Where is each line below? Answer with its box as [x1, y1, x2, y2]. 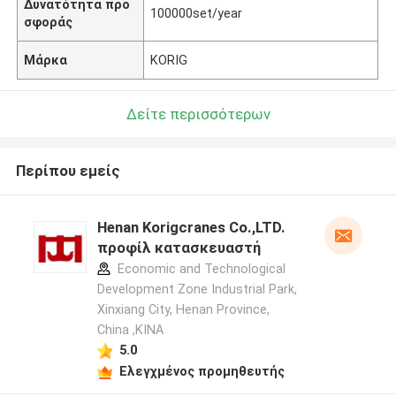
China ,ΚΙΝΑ [96, 323, 164, 338]
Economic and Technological [113, 262, 286, 277]
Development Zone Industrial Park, [96, 282, 297, 297]
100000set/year [150, 5, 243, 20]
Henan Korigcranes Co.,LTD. [96, 218, 286, 237]
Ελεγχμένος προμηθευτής [118, 363, 285, 378]
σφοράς [24, 14, 73, 29]
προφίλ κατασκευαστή [96, 239, 261, 257]
